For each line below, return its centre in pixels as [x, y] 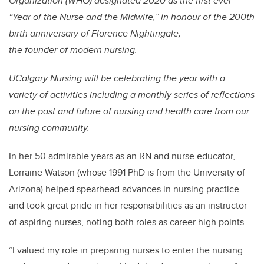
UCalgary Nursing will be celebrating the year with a [117, 78]
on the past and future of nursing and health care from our [129, 111]
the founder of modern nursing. [73, 50]
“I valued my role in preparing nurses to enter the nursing [126, 250]
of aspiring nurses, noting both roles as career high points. [128, 222]
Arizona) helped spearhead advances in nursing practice [124, 189]
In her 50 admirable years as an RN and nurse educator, [122, 156]
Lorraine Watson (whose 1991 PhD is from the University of [127, 173]
